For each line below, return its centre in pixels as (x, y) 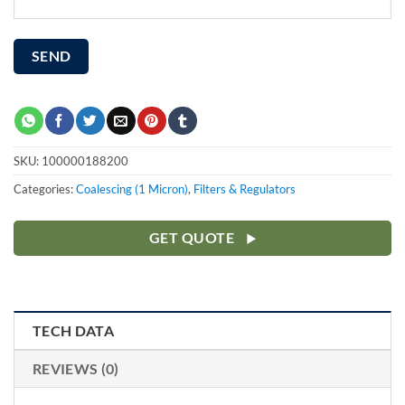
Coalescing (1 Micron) (132, 188)
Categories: (45, 188)
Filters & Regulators (245, 188)
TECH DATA (73, 330)
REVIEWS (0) (76, 368)
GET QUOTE (192, 238)
